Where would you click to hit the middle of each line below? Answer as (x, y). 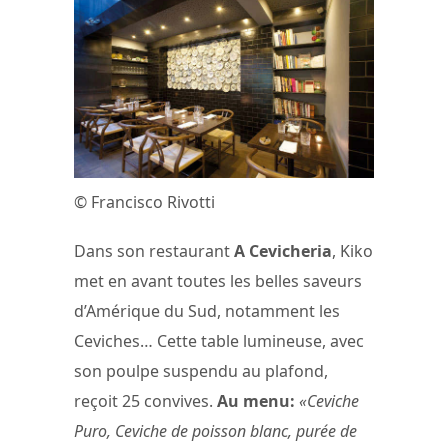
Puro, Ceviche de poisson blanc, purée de (215, 430)
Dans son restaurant (154, 250)
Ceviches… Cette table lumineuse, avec (219, 340)
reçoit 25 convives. (145, 400)
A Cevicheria (283, 250)
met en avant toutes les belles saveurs (218, 280)
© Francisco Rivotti (144, 201)
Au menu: (256, 400)
